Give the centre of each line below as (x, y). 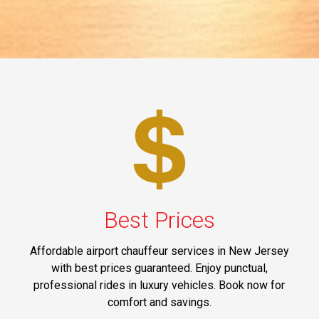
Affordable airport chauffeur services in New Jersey (159, 251)
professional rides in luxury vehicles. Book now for (159, 286)
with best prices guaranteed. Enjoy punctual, (159, 268)
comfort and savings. (159, 303)
